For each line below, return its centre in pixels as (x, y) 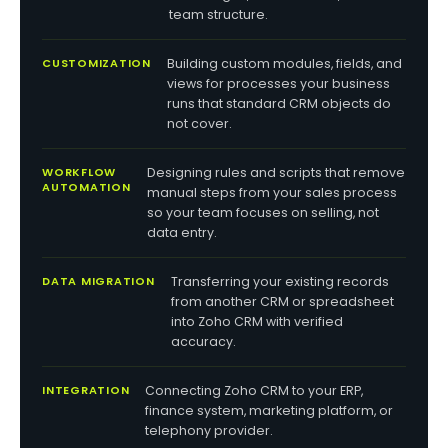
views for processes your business (279, 83)
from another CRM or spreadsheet (282, 301)
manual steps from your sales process (271, 192)
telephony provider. (209, 430)
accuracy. (203, 341)
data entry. (181, 232)
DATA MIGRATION (98, 281)
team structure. (218, 14)
